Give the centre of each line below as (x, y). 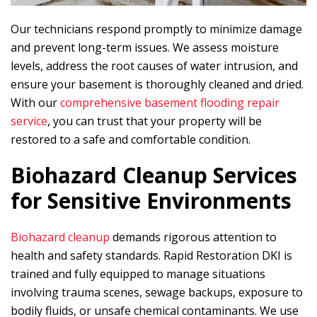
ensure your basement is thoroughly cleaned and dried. (157, 84)
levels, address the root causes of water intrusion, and (154, 66)
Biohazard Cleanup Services (154, 175)
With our (35, 103)
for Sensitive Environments (151, 201)
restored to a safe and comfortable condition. (131, 139)
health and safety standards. (87, 255)
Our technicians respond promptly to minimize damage (156, 29)
